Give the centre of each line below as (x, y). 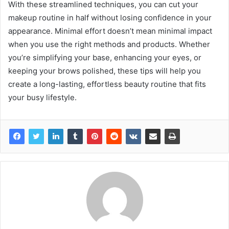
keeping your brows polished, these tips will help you (105, 71)
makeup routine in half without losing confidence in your (110, 18)
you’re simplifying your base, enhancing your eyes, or (105, 58)
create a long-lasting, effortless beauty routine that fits (107, 84)
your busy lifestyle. (42, 98)
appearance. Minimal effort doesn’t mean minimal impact (110, 31)
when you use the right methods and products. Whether (109, 44)
